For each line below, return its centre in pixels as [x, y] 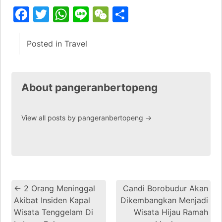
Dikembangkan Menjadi [164, 200]
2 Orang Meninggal [58, 189]
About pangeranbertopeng [89, 88]
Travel [76, 44]
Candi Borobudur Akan [166, 189]
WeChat [138, 14]
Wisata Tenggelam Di [54, 212]
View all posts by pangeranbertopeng [83, 117]
